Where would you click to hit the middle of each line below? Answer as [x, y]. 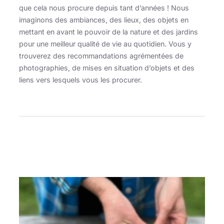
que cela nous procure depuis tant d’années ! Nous [104, 8]
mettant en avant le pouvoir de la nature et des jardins [108, 32]
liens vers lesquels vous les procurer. [80, 80]
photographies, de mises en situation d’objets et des [107, 68]
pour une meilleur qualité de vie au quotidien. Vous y [105, 44]
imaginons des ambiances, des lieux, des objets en [104, 20]
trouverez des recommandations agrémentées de [101, 56]
